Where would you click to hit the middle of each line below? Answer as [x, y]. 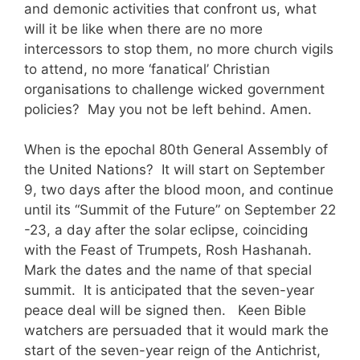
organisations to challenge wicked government [174, 89]
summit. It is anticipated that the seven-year [169, 290]
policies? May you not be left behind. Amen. [168, 109]
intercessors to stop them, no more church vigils [179, 49]
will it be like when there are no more [143, 29]
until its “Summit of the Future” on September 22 [180, 210]
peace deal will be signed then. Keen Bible [165, 311]
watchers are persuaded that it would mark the [176, 331]
